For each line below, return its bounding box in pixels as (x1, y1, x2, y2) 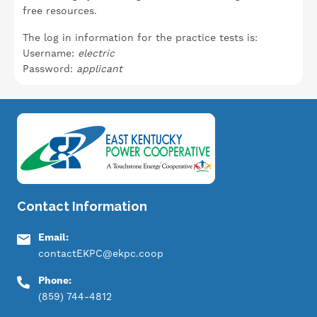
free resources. (23, 5, 100, 16)
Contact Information (17, 199, 147, 214)
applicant (76, 63, 126, 74)
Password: (23, 63, 76, 74)
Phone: (38, 275, 74, 287)
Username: (23, 47, 78, 59)
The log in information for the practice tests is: (23, 32, 258, 43)
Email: (38, 231, 71, 244)
